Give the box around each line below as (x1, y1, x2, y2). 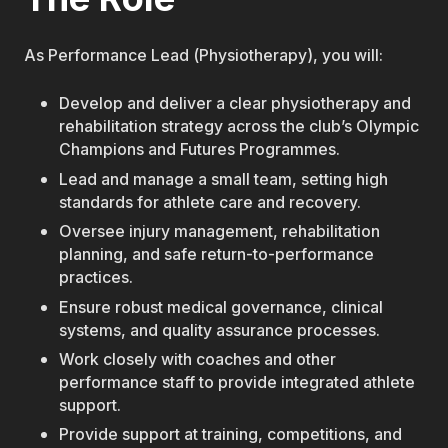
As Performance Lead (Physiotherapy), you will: (24, 45, 383, 65)
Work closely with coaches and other (59, 350, 337, 370)
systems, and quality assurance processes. (59, 320, 381, 340)
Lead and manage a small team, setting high (59, 169, 389, 189)
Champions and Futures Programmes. (59, 140, 341, 160)
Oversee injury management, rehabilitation (59, 222, 381, 242)
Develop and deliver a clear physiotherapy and (59, 94, 412, 114)
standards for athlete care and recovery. (59, 192, 362, 212)
